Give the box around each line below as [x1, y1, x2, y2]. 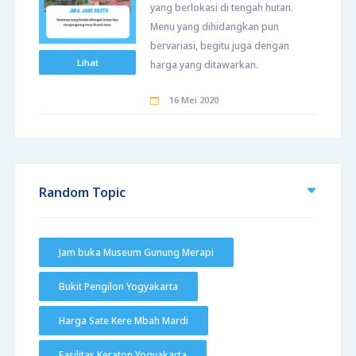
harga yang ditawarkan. [150, 58, 259, 72]
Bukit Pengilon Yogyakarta [58, 280, 178, 294]
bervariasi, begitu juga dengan [150, 39, 290, 53]
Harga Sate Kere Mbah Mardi [58, 314, 188, 328]
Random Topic [38, 184, 126, 202]
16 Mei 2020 [167, 94, 219, 106]
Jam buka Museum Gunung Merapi [58, 246, 214, 260]
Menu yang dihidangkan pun [150, 20, 280, 34]
